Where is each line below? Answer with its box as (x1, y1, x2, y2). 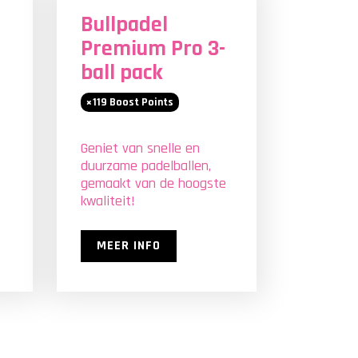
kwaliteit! (81, 192, 135, 210)
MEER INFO (97, 237, 161, 254)
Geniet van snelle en (81, 139, 200, 157)
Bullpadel (81, 10, 168, 39)
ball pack (81, 58, 163, 87)
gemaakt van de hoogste (81, 174, 226, 193)
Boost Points (107, 95, 173, 109)
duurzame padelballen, (81, 157, 211, 175)
